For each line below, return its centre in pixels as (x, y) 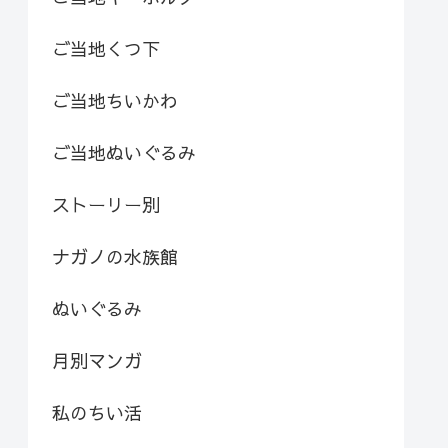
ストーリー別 (106, 204)
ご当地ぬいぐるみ (124, 152)
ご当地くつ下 (106, 48)
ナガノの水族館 (115, 256)
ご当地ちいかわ (115, 100)
